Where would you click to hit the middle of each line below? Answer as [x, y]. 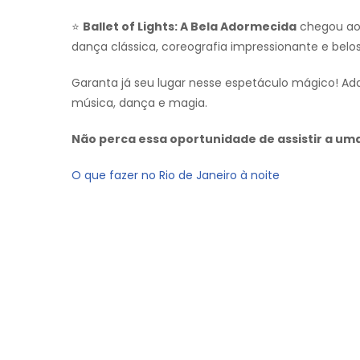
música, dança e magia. [139, 103]
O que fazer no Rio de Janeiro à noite [176, 175]
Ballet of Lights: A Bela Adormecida [190, 27]
